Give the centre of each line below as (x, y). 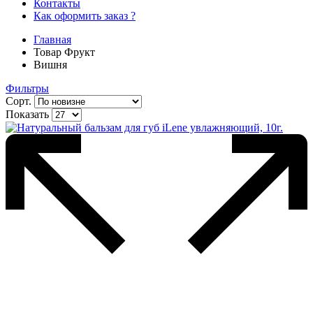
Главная (52, 39)
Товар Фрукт (64, 52)
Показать (27, 114)
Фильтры (27, 88)
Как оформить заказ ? (85, 16)
